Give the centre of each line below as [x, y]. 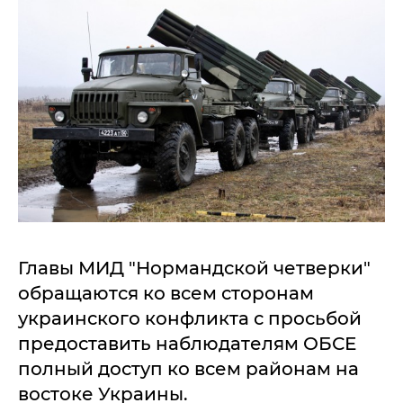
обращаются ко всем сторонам [166, 294]
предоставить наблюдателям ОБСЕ [187, 344]
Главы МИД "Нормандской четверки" [194, 269]
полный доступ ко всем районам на [188, 369]
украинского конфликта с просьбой [190, 319]
